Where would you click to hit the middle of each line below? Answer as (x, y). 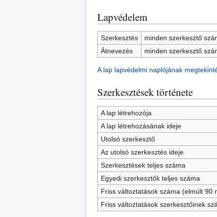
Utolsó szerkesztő (128, 139)
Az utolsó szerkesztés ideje (142, 152)
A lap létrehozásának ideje (141, 126)
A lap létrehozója (126, 113)
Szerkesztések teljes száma (143, 165)
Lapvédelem (122, 17)
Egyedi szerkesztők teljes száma (150, 178)
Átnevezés (116, 51)
